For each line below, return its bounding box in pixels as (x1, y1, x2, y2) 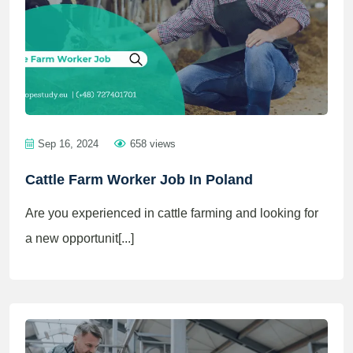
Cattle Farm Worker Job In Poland (25, 172, 253, 188)
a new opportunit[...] (25, 232, 134, 245)
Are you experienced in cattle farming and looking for (25, 206, 318, 220)
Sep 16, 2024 (38, 138, 98, 150)
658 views (130, 138, 176, 150)
